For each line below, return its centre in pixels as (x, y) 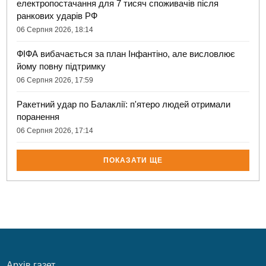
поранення (38, 117)
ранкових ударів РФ (57, 16)
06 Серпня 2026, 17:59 (55, 80)
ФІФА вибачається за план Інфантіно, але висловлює (126, 54)
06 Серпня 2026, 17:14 (55, 131)
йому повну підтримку (61, 66)
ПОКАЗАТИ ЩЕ (133, 161)
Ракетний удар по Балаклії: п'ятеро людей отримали (124, 104)
